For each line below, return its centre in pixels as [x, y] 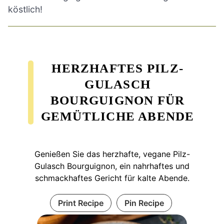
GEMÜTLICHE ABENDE [117, 116]
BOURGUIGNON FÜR [117, 100]
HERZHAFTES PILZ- [118, 68]
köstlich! [25, 9]
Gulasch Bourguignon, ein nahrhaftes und [112, 166]
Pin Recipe [144, 203]
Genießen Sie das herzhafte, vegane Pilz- [112, 154]
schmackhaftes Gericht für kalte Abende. [112, 178]
